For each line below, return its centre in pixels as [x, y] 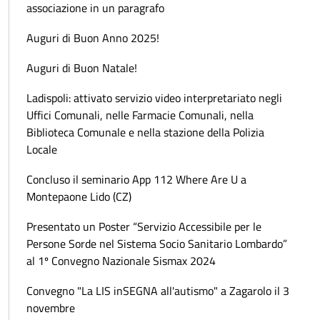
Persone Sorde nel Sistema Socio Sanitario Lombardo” [157, 243]
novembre [51, 307]
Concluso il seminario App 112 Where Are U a [136, 179]
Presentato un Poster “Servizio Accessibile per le [144, 226]
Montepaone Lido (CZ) [79, 196]
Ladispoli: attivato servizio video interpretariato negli [154, 97]
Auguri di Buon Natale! [82, 67]
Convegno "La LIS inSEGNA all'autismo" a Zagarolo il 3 [158, 290]
